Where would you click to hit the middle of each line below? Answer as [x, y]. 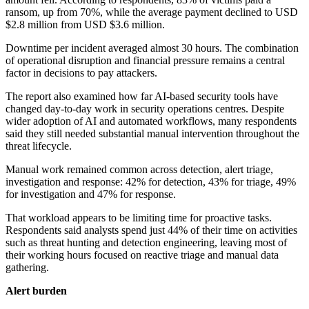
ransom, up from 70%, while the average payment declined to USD [152, 12]
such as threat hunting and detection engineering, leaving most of [146, 243]
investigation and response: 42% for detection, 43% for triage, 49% [151, 182]
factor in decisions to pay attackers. [81, 73]
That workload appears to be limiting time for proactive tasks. [139, 218]
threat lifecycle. [39, 146]
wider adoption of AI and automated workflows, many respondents [151, 121]
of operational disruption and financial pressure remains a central [145, 61]
